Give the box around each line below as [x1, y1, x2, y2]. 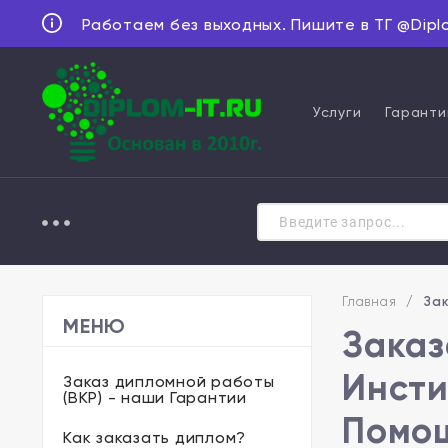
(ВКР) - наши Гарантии [63, 388, 247, 407]
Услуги [312, 104, 362, 120]
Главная [342, 294, 397, 309]
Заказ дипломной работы [63, 372, 275, 391]
